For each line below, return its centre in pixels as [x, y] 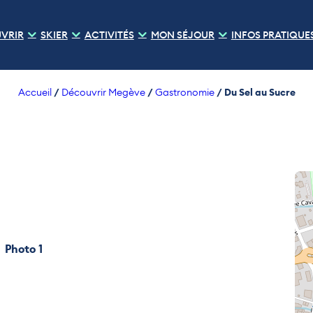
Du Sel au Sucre [260, 92]
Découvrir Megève [103, 92]
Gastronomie [184, 92]
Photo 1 [33, 248]
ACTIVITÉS [109, 35]
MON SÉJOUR [182, 35]
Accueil [35, 92]
